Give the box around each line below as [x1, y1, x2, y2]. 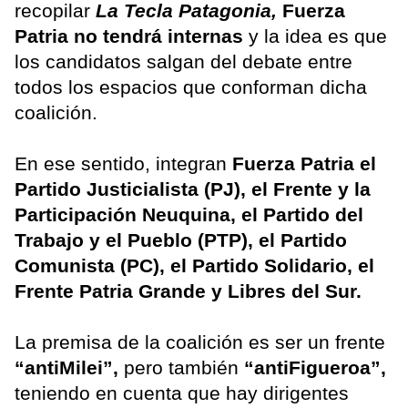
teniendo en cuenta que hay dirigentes [15, 382, 349, 403]
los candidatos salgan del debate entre [15, 50, 352, 72]
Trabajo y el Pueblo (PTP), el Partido [15, 229, 347, 250]
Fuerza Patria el [232, 152, 376, 174]
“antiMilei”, [15, 356, 124, 378]
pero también [124, 356, 244, 378]
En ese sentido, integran [15, 152, 232, 174]
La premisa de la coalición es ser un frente [15, 331, 385, 352]
